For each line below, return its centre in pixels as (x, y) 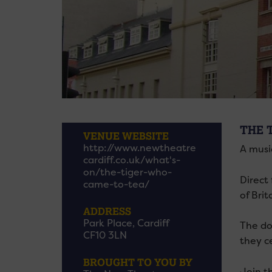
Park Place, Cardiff (126, 223)
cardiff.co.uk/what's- (132, 160)
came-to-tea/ (116, 184)
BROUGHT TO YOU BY (138, 262)
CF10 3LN (105, 235)
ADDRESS (107, 211)
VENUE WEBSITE (126, 136)
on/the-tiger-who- (127, 172)
